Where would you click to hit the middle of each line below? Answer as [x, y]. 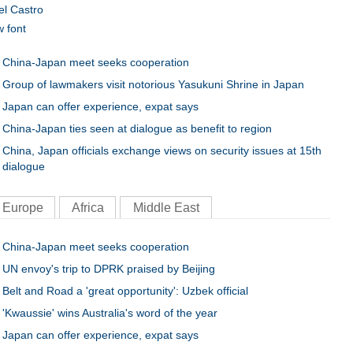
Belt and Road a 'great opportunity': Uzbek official [125, 291]
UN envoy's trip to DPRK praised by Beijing [109, 269]
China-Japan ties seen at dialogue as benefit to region [137, 128]
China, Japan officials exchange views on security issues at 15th [162, 150]
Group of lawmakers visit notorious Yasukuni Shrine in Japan [153, 84]
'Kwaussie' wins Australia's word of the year [110, 313]
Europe [23, 208]
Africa [87, 208]
